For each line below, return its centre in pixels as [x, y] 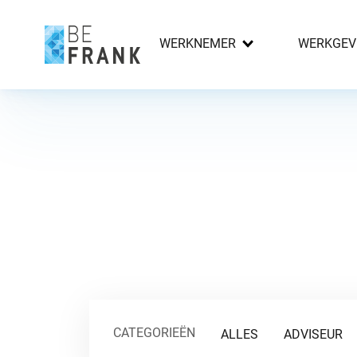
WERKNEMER [198, 43]
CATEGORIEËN [154, 333]
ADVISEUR [313, 334]
